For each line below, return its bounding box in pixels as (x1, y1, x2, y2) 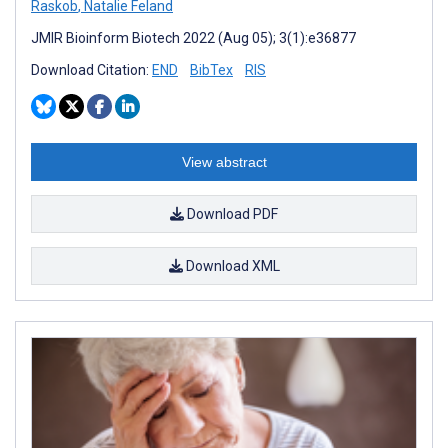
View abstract (181, 153, 267, 170)
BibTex (190, 61, 233, 78)
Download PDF (184, 205, 278, 222)
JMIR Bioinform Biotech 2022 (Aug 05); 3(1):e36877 (31, 29, 356, 46)
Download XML (182, 257, 280, 274)
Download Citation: (31, 61, 152, 78)
